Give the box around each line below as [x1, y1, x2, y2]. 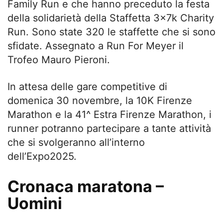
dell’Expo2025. [7, 150, 77, 162]
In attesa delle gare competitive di [7, 80, 167, 93]
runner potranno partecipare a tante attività [7, 122, 211, 134]
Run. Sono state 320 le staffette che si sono [7, 25, 216, 38]
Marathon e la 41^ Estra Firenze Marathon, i [7, 108, 212, 120]
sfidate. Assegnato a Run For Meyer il [7, 39, 184, 52]
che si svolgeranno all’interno [7, 136, 145, 148]
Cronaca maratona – [7, 176, 164, 196]
